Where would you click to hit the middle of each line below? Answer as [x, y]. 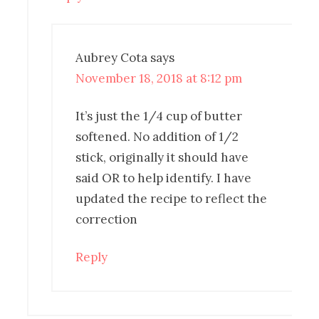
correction [107, 220]
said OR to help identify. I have [164, 178]
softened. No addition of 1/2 [157, 137]
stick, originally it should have [162, 158]
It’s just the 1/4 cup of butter [159, 116]
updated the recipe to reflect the [172, 199]
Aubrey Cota [112, 58]
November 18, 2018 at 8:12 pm [159, 79]
